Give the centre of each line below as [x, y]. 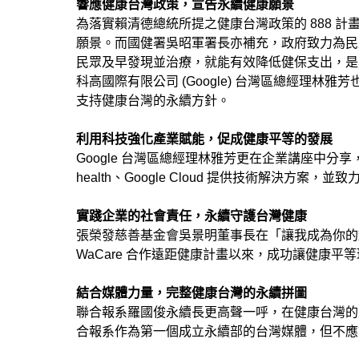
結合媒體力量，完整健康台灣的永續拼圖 [191, 293]
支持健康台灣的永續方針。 [153, 101]
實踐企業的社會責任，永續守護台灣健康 [191, 216]
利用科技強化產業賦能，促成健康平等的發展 [204, 139]
